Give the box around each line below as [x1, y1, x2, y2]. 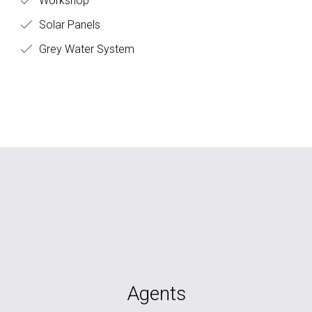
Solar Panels [36, 18, 100, 31]
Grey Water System [36, 42, 134, 56]
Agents [126, 282, 186, 305]
